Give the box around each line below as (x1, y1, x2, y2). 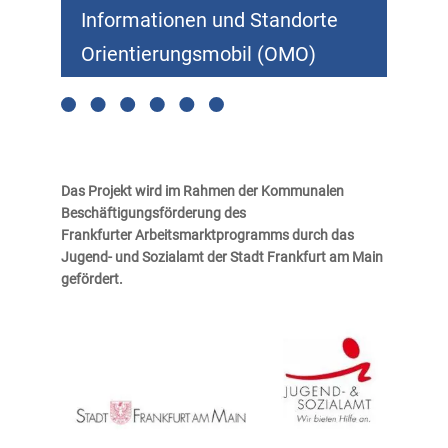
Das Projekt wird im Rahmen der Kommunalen (60, 183, 344, 199)
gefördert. (60, 271, 123, 287)
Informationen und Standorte (80, 8, 338, 32)
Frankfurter (60, 227, 132, 243)
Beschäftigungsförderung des (60, 205, 246, 221)
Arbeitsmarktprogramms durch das (134, 227, 354, 243)
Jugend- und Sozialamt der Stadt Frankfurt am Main (60, 249, 383, 265)
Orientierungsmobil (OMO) (80, 42, 316, 66)
